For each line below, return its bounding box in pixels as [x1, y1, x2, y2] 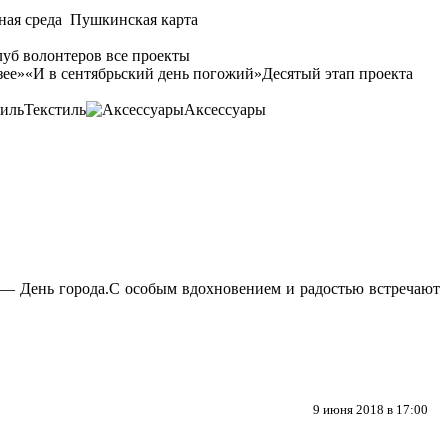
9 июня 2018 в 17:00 [313, 402, 428, 417]
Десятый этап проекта [262, 65, 413, 82]
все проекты [106, 47, 190, 64]
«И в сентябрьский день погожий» [25, 65, 262, 82]
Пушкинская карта [66, 11, 198, 28]
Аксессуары [184, 101, 266, 118]
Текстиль [24, 101, 86, 118]
